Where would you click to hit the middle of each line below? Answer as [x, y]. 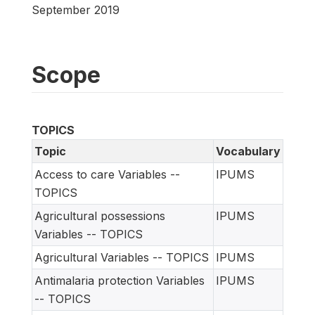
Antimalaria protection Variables [120, 280]
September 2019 [76, 9]
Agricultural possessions [100, 216]
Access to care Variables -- [107, 174]
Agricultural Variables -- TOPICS [122, 257]
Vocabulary [248, 151]
